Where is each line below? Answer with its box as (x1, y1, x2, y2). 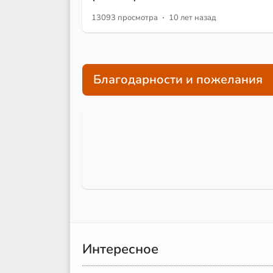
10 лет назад (169, 12, 216, 23)
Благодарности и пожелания (93, 71, 263, 88)
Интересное (82, 240, 158, 259)
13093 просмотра (91, 12, 158, 23)
